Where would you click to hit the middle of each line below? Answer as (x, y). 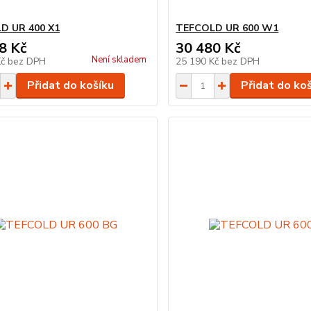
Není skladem (119, 60)
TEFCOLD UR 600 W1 (227, 28)
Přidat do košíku (70, 85)
